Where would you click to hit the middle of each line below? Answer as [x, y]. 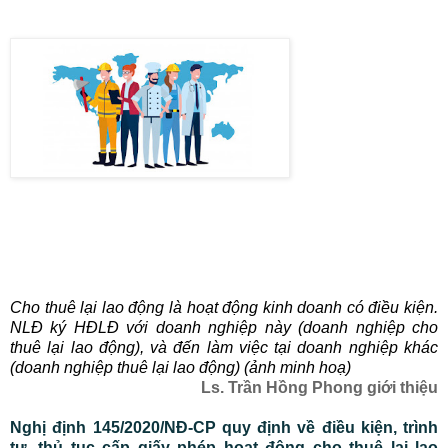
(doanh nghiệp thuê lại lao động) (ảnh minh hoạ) [180, 367]
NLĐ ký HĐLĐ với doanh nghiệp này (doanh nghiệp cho [224, 327]
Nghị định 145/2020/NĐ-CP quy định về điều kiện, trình [224, 427]
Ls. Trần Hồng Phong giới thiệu [319, 387]
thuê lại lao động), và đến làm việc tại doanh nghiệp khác [224, 347]
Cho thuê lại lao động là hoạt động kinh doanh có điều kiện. [224, 307]
